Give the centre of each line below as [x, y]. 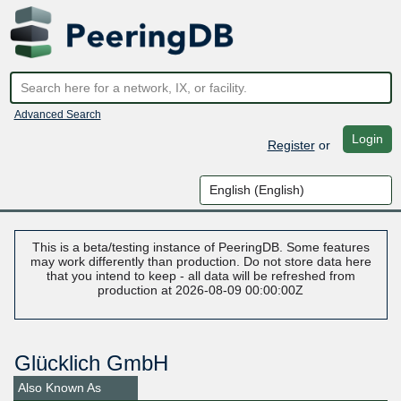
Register [291, 145]
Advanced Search [57, 114]
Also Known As [60, 388]
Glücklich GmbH [91, 363]
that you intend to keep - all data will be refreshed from [200, 276]
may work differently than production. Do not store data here [200, 262]
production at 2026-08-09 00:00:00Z [200, 290]
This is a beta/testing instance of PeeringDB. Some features [200, 247]
